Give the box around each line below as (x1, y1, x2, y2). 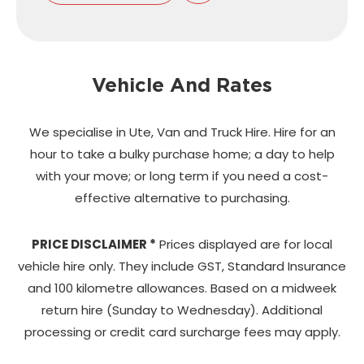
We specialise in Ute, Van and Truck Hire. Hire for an (28, 123, 336, 141)
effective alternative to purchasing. (74, 188, 290, 206)
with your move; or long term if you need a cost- (36, 167, 328, 184)
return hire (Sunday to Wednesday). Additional (41, 301, 323, 318)
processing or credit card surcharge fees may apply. (24, 323, 340, 340)
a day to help (253, 145, 335, 162)
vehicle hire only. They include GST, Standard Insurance (18, 257, 346, 275)
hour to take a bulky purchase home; (29, 145, 254, 162)
